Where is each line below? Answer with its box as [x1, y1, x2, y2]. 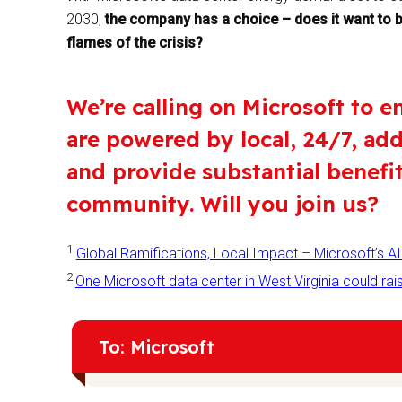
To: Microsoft [98, 336, 214, 359]
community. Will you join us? [66, 189, 379, 217]
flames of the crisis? [66, 33, 203, 51]
